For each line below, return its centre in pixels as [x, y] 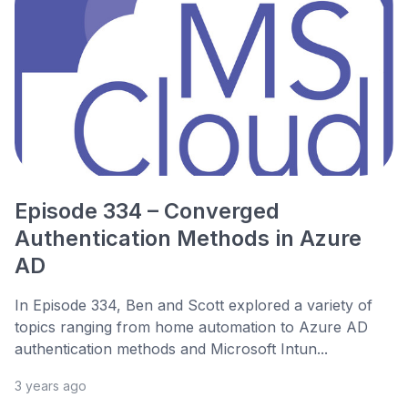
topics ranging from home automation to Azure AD [191, 327]
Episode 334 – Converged [147, 211]
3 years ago [51, 386]
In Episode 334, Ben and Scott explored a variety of [194, 306]
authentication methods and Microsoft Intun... [171, 349]
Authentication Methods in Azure [188, 239]
